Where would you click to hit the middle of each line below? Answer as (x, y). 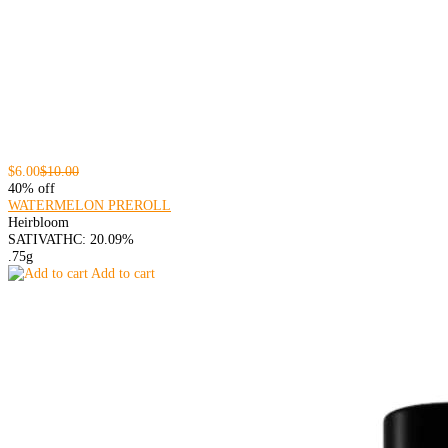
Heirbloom (38, 222)
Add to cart (121, 273)
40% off (31, 188)
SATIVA (31, 239)
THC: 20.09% (94, 239)
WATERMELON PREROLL (89, 205)
